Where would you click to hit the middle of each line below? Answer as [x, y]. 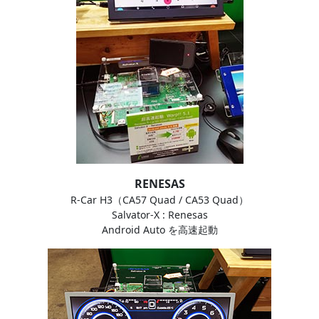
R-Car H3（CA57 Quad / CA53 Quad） [159, 199]
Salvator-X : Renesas [159, 214]
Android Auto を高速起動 [159, 229]
